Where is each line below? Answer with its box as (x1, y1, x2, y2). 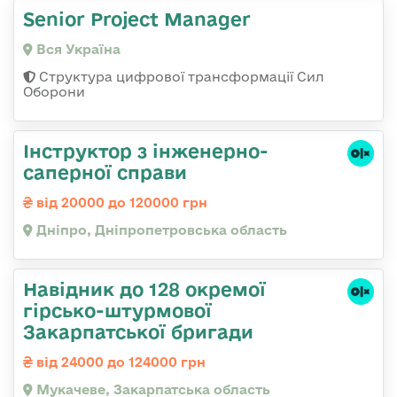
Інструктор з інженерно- (23, 139, 269, 161)
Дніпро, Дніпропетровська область (33, 222, 287, 237)
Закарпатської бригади (23, 320, 253, 342)
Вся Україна (33, 41, 121, 57)
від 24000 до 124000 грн (33, 354, 206, 370)
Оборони (23, 83, 85, 99)
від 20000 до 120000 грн (33, 194, 207, 210)
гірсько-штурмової (23, 299, 212, 321)
